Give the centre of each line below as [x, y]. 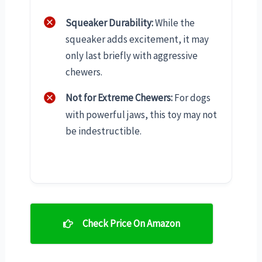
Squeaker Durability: [109, 23]
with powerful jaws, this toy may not [141, 114]
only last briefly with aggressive [132, 56]
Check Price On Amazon [131, 223]
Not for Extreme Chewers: [119, 98]
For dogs [192, 98]
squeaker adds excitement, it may [137, 39]
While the [174, 23]
